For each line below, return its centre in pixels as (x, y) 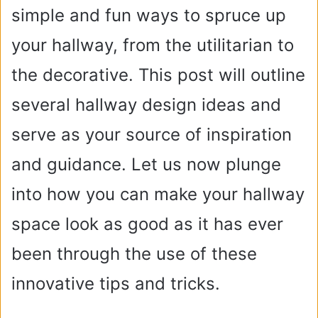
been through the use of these (134, 254)
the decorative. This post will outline (158, 75)
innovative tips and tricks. (116, 284)
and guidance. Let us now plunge (146, 164)
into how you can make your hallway (158, 194)
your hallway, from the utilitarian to (153, 45)
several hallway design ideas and (146, 105)
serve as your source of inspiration (152, 135)
